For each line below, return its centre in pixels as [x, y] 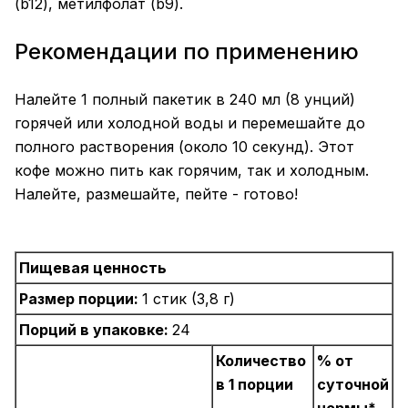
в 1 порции [255, 385]
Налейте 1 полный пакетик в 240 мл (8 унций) [185, 100]
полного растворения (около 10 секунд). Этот [184, 147]
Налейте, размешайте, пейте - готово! [156, 194]
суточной [353, 385]
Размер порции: [81, 299]
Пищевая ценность [93, 268]
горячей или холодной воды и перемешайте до [190, 123]
